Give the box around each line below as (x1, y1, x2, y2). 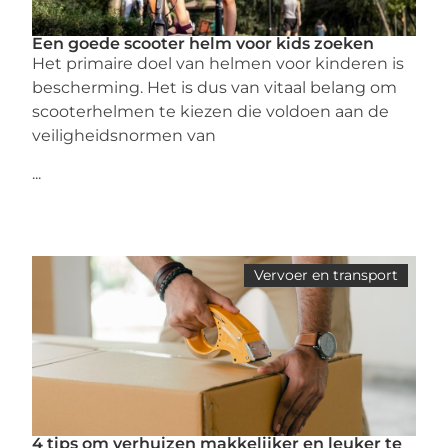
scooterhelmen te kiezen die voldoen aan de (32, 101, 390, 121)
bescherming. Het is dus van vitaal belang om (32, 77, 398, 97)
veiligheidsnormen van (32, 125, 217, 145)
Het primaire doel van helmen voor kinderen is (32, 53, 405, 73)
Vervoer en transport (253, 266, 398, 285)
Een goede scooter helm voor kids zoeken (32, 33, 375, 53)
